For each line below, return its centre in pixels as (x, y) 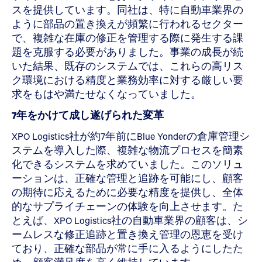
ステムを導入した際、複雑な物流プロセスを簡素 (127, 150)
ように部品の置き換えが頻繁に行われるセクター (127, 23)
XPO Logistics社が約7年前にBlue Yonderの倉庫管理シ (131, 136)
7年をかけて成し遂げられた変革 (88, 115)
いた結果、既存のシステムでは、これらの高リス (127, 65)
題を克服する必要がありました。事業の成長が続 (127, 51)
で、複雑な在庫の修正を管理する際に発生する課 (127, 37)
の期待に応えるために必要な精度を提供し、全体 (127, 192)
